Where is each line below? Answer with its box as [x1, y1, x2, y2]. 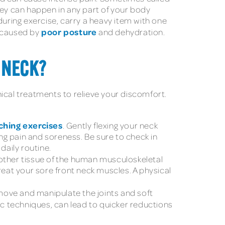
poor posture [41, 26, 97, 38]
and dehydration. [96, 27, 165, 38]
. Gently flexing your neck [62, 120, 158, 131]
